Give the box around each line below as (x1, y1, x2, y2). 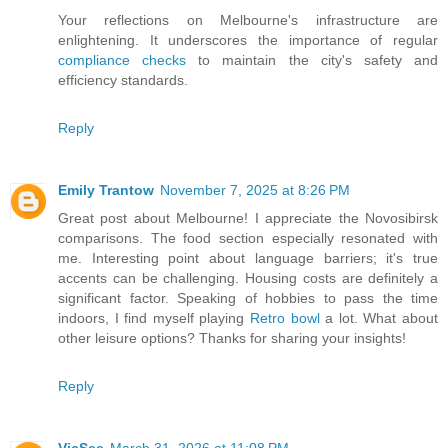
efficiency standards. (58, 72, 188, 89)
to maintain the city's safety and (186, 52, 439, 69)
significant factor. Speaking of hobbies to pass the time (58, 290, 438, 307)
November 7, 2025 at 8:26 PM (160, 182, 350, 199)
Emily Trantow (58, 182, 154, 199)
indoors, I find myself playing (58, 310, 250, 327)
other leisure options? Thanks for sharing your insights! (58, 330, 406, 347)
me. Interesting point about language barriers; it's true (58, 250, 438, 267)
